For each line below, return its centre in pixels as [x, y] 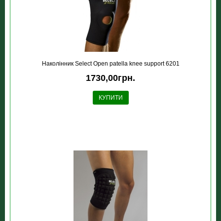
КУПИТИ [110, 98]
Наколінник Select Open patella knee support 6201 [110, 64]
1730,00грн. [110, 78]
